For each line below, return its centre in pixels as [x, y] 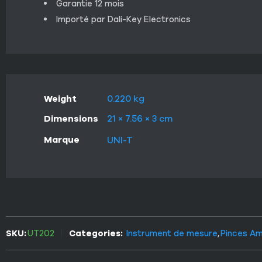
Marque [62, 139]
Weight [60, 98]
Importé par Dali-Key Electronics [123, 19]
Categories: [96, 233]
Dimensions [71, 118]
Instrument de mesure [172, 233]
